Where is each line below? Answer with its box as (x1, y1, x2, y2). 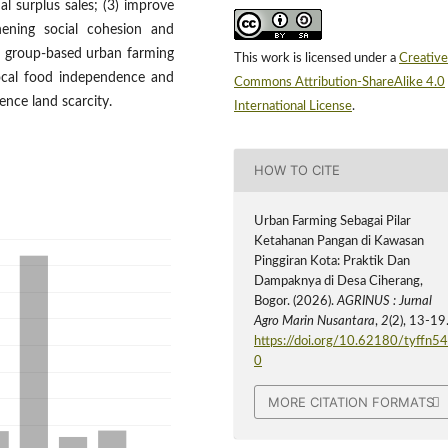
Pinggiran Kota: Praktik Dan (254, 254, 411, 268)
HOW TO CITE (254, 162, 341, 179)
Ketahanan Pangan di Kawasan (254, 234, 425, 248)
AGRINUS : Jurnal (337, 294, 433, 308)
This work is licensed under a (234, 51, 399, 65)
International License (234, 99, 352, 113)
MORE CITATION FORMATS (268, 394, 435, 410)
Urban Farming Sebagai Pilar (254, 214, 412, 228)
